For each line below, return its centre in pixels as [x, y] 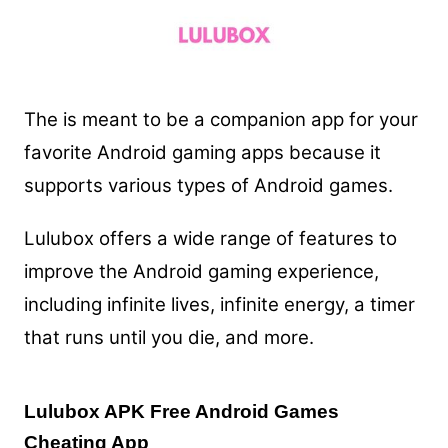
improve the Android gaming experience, [201, 271]
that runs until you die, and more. [168, 337]
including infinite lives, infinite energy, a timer [219, 304]
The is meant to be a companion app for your [220, 119]
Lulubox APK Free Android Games [181, 411]
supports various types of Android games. [208, 185]
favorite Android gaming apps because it [202, 152]
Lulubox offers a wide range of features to [210, 238]
